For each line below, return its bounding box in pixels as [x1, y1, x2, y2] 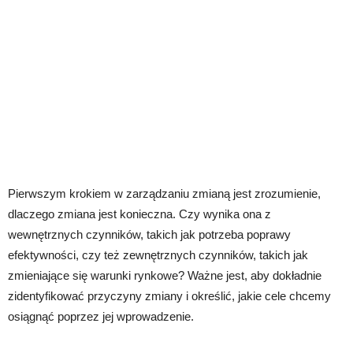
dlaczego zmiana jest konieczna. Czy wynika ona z [8, 207, 271, 221]
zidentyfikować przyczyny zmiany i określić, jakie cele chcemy [8, 289, 331, 303]
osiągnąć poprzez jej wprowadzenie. [8, 310, 194, 324]
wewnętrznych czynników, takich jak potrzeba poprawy [8, 228, 291, 242]
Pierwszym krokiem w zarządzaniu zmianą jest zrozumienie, [8, 187, 321, 201]
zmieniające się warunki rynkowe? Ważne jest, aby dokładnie [8, 269, 321, 283]
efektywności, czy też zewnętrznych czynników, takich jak [8, 248, 308, 262]
